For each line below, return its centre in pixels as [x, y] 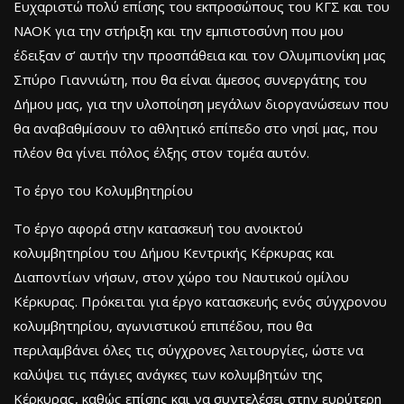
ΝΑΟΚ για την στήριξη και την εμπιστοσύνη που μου [179, 30]
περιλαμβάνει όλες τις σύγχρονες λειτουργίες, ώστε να [188, 349]
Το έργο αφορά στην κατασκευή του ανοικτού [158, 228]
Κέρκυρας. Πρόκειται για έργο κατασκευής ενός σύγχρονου [200, 301]
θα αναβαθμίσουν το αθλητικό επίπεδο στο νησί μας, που [196, 128]
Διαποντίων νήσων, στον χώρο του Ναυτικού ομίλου [181, 276]
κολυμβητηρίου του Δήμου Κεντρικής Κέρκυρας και [174, 252]
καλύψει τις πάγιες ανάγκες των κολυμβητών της [168, 374]
